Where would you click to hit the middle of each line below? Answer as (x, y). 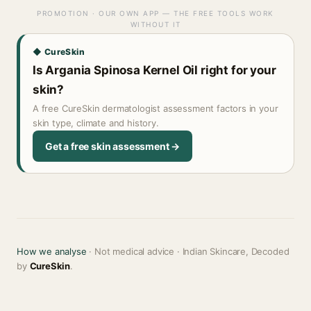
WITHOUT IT (155, 24)
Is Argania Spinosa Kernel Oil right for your (154, 70)
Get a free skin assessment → (113, 146)
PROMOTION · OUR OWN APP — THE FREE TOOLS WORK (155, 13)
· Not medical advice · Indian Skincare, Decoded (188, 251)
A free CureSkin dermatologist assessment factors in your (155, 108)
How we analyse (52, 251)
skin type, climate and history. (96, 123)
